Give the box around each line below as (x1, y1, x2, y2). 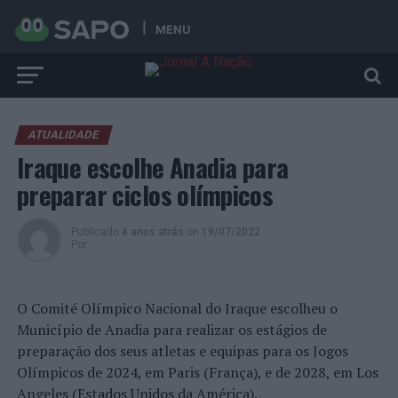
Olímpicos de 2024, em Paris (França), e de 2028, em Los (16, 362, 378, 382)
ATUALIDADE (26, 128, 100, 141)
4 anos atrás (121, 226, 184, 238)
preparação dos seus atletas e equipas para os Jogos (16, 341, 348, 361)
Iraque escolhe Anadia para (16, 148, 289, 186)
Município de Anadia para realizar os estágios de (16, 320, 327, 339)
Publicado (70, 226, 119, 238)
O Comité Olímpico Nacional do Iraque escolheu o (16, 298, 338, 318)
